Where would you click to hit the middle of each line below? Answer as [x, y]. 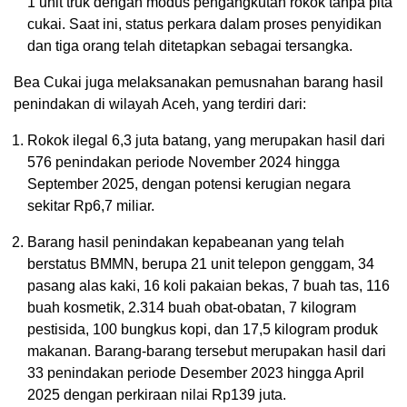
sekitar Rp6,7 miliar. [91, 206]
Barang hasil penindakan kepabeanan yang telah [186, 243]
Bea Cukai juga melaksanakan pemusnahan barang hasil [199, 83]
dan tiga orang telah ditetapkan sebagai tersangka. [190, 46]
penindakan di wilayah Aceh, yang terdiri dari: [160, 104]
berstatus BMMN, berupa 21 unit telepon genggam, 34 [201, 264]
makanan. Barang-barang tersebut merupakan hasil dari [207, 352]
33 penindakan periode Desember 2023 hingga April [196, 373]
